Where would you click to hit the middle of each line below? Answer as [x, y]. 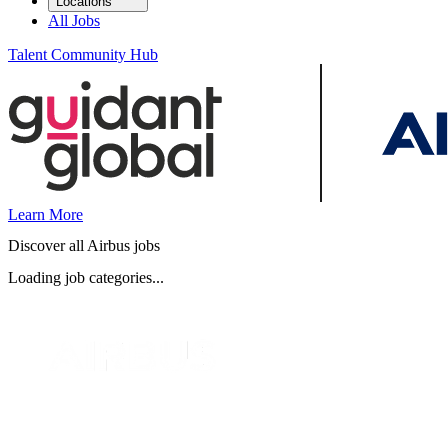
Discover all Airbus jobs [84, 246]
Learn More [45, 214]
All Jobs [74, 20]
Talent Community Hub [83, 54]
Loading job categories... [86, 277]
